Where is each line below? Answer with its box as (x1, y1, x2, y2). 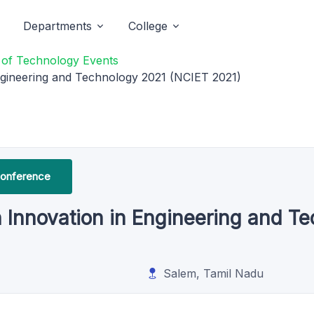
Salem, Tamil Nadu (163, 266, 264, 280)
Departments (23, 19, 92, 33)
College (128, 19, 168, 33)
